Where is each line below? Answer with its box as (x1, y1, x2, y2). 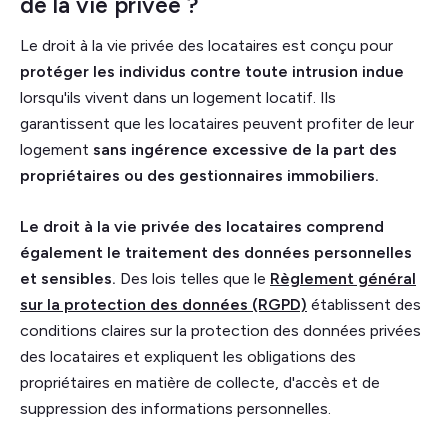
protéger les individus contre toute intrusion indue (20, 61, 404, 81)
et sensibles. (20, 268, 120, 288)
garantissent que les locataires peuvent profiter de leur (20, 113, 414, 133)
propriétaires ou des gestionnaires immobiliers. (20, 165, 379, 185)
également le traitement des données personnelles (20, 242, 412, 262)
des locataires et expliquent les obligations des (20, 346, 356, 366)
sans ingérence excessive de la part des (93, 139, 397, 159)
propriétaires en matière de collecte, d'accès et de (20, 372, 380, 392)
